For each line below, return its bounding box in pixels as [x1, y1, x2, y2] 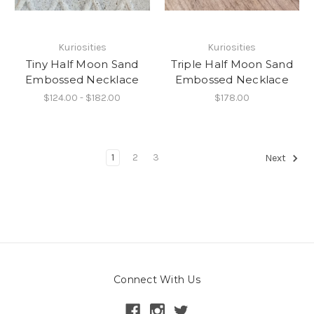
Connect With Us [114, 273, 200, 286]
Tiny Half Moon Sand [25, 57, 139, 71]
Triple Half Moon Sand [170, 57, 293, 71]
